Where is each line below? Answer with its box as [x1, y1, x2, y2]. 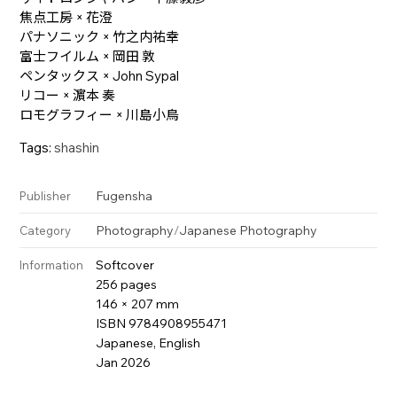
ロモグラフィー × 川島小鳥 [19, 105, 180, 123]
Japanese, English [96, 334, 201, 351]
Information [19, 257, 84, 272]
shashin [54, 138, 100, 156]
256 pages [96, 276, 158, 292]
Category [19, 222, 72, 237]
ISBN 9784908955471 [96, 315, 228, 331]
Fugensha [96, 187, 153, 204]
